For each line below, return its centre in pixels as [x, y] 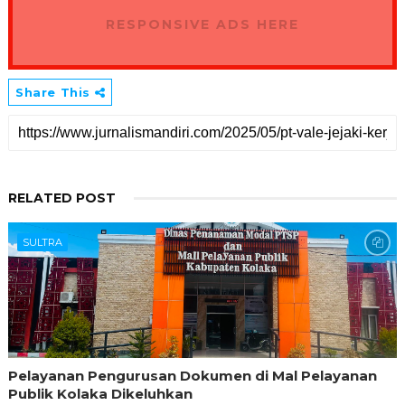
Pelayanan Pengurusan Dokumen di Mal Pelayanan [192, 376]
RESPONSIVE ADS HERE [202, 25]
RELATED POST [61, 198]
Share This [55, 93]
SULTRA [42, 243]
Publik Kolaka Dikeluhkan [100, 394]
